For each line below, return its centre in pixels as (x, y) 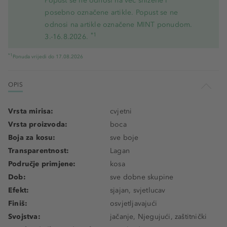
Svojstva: (24, 217)
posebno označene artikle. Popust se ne (111, 12)
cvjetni (121, 111)
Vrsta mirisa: (31, 111)
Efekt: (19, 190)
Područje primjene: (42, 164)
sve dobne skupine (142, 177)
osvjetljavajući (134, 203)
